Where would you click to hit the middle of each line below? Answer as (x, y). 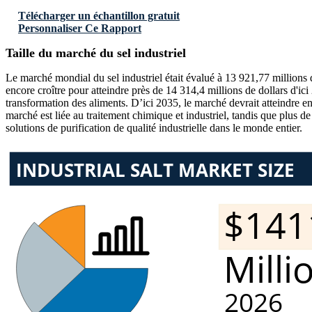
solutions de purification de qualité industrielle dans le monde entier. (154, 128)
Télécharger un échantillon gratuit (99, 16)
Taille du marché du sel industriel (96, 53)
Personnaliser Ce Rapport (80, 29)
